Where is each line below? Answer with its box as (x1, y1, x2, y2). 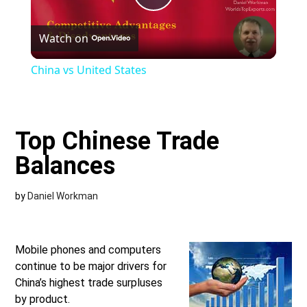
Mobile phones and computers (15, 243, 162, 257)
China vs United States (30, 62, 147, 78)
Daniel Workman (27, 191, 99, 202)
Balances (15, 151, 116, 181)
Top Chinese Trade (15, 127, 220, 156)
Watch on (38, 31, 88, 47)
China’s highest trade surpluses (15, 276, 163, 290)
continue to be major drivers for (15, 260, 167, 273)
